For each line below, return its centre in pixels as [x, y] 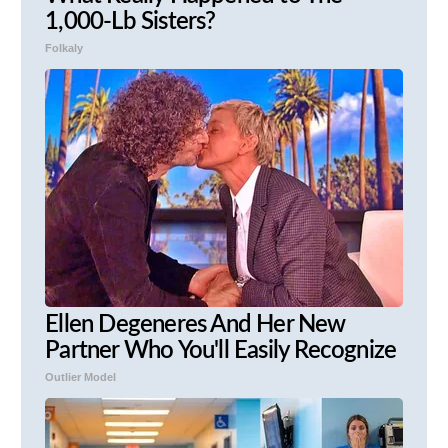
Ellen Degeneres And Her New [195, 325]
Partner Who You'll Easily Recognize [221, 351]
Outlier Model [81, 377]
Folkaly [64, 48]
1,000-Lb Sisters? [130, 22]
